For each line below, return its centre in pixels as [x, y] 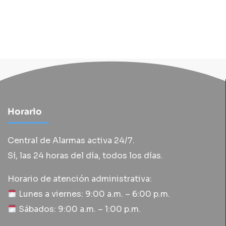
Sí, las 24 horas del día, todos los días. [85, 155]
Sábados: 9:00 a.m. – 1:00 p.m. [79, 209]
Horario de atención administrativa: [80, 179]
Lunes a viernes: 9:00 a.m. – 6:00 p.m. [94, 194]
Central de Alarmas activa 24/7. [71, 140]
